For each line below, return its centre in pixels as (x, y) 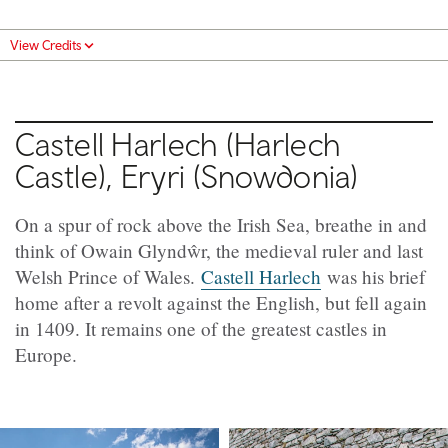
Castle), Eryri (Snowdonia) (187, 175)
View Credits (45, 44)
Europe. (46, 354)
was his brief (373, 276)
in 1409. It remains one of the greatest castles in (201, 328)
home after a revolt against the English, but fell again (221, 302)
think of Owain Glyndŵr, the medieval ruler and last (219, 250)
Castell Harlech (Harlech (178, 143)
